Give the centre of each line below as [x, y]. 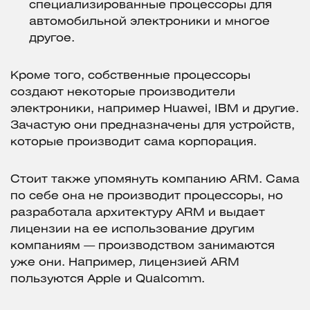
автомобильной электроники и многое [149, 22]
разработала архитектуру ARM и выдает [138, 213]
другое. [52, 39]
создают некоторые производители [123, 93]
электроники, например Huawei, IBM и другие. [155, 109]
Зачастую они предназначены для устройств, [153, 126]
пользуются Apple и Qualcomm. [108, 280]
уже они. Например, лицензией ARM [125, 263]
